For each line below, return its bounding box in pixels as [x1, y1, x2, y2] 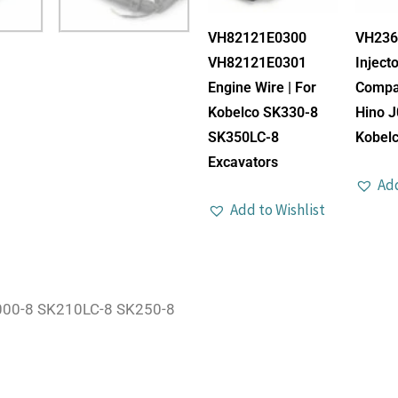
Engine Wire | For [208, 78, 316, 96]
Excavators [208, 153, 278, 171]
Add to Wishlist [230, 199, 325, 219]
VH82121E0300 [208, 28, 306, 46]
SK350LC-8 [208, 128, 279, 146]
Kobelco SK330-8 [208, 103, 318, 121]
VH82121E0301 [208, 53, 306, 71]
